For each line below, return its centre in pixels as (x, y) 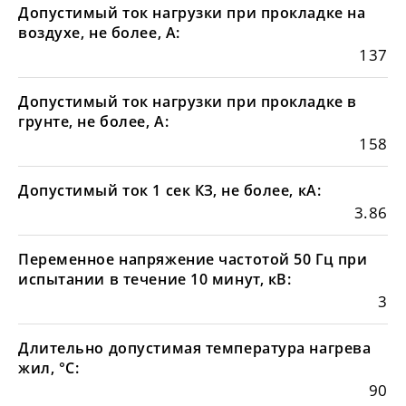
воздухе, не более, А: (99, 33)
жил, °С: (49, 368)
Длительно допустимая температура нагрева (195, 348)
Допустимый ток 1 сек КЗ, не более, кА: (170, 191)
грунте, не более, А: (94, 122)
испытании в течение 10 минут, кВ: (155, 280)
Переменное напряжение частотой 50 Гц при (193, 260)
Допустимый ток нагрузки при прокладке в (188, 102)
